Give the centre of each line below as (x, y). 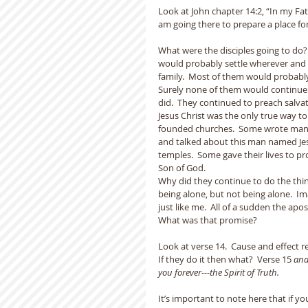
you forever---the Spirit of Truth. (219, 272)
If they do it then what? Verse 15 (226, 259)
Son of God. (182, 168)
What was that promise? (210, 220)
